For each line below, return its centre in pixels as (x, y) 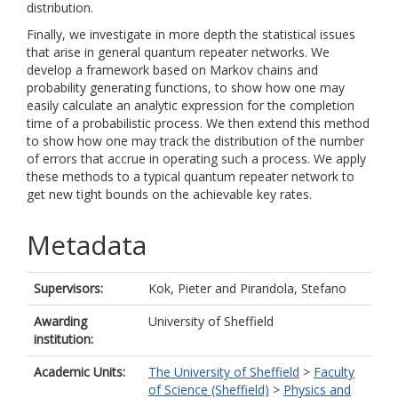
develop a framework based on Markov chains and (172, 70)
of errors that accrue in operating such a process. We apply (196, 159)
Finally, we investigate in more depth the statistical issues (191, 34)
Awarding (60, 321)
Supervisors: (68, 288)
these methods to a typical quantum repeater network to (191, 176)
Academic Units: (80, 372)
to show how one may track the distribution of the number (195, 141)
